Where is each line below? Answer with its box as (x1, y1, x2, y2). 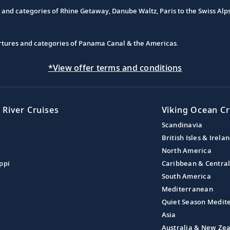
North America (161, 145, 212, 155)
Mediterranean (161, 184, 213, 194)
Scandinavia (161, 120, 203, 129)
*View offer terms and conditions (48, 62, 182, 73)
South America (161, 171, 211, 181)
